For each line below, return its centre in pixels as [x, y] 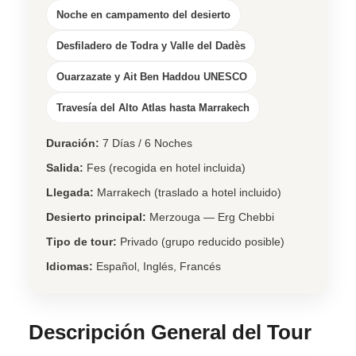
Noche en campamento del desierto [143, 14]
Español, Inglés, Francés [157, 266]
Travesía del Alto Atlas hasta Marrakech [153, 107]
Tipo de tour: [81, 241]
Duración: [73, 143]
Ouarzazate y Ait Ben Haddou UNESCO [152, 76]
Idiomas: [70, 266]
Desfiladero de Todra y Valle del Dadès [151, 45]
